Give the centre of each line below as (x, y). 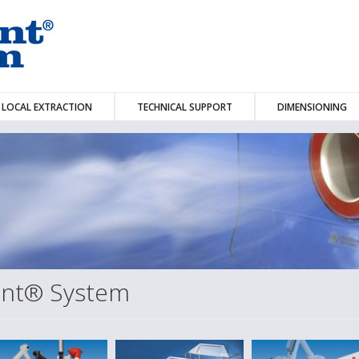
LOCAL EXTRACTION (47, 107)
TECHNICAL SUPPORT (185, 107)
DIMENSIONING (312, 107)
